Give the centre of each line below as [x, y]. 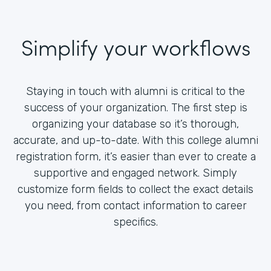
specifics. [135, 222]
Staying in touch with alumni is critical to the [135, 91]
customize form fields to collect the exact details [135, 189]
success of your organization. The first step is [135, 107]
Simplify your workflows [135, 46]
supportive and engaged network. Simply [135, 173]
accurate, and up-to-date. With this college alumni [135, 140]
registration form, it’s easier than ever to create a [135, 156]
